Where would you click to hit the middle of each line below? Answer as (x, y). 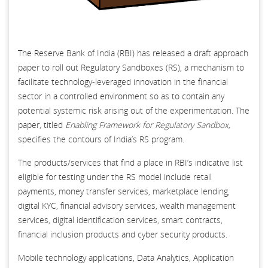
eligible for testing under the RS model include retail (115, 176)
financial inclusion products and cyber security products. (123, 234)
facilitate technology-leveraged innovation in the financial (123, 81)
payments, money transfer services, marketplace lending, (124, 191)
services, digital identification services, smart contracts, (120, 220)
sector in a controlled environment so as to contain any (121, 96)
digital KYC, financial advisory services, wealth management (127, 205)
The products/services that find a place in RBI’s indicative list (130, 162)
